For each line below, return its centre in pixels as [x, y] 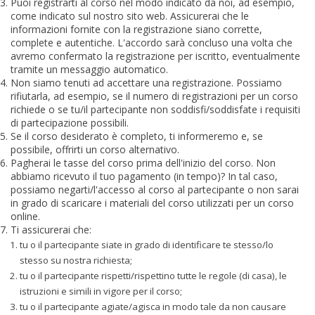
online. [25, 216]
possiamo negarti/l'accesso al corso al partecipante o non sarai [155, 189]
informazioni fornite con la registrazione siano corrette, [136, 29]
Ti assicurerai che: [51, 229]
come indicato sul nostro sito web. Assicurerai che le [130, 15]
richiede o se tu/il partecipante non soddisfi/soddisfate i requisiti [155, 109]
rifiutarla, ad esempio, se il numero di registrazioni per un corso [154, 96]
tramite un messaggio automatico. [89, 69]
